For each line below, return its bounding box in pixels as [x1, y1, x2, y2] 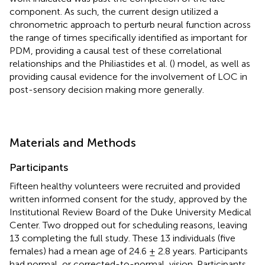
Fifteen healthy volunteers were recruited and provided [9, 180, 240, 192]
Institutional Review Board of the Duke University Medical [9, 206, 251, 218]
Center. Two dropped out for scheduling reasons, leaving [9, 219, 247, 231]
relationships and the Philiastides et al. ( [9, 57, 172, 69]
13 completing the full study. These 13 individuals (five [9, 232, 235, 244]
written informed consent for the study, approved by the [9, 193, 247, 205]
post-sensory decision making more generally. [9, 83, 204, 95]
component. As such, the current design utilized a [9, 5, 218, 17]
